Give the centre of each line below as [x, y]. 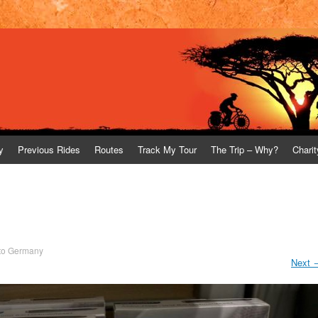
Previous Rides [49, 149]
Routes [109, 149]
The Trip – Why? [245, 149]
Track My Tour [167, 149]
